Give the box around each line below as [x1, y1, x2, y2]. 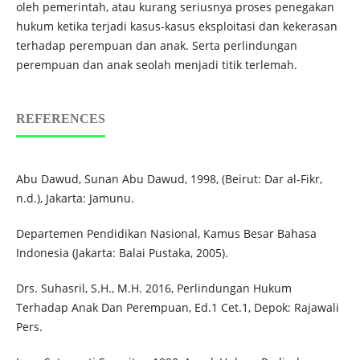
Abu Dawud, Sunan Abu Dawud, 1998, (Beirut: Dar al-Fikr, [15, 171, 322, 187]
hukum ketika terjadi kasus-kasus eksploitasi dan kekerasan [15, 18, 337, 35]
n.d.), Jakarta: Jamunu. [15, 190, 134, 207]
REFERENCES [15, 112, 105, 126]
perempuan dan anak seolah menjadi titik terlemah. [15, 57, 297, 73]
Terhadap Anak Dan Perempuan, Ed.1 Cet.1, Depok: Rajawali [15, 300, 339, 316]
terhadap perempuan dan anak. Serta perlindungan [15, 38, 297, 54]
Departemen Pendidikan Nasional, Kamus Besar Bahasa [15, 226, 317, 242]
